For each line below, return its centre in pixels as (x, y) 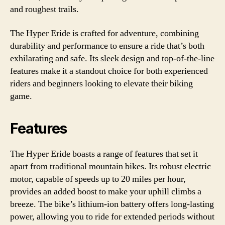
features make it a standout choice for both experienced (109, 71)
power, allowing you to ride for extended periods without (112, 216)
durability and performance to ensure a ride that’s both (107, 46)
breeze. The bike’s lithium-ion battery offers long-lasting (112, 204)
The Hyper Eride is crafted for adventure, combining (104, 33)
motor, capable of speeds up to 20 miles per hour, (98, 179)
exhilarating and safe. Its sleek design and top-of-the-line (112, 58)
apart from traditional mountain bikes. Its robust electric (110, 166)
